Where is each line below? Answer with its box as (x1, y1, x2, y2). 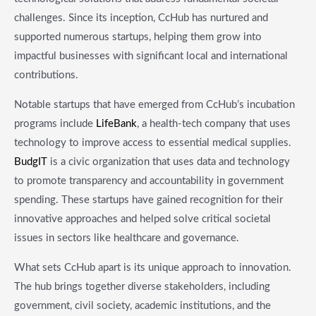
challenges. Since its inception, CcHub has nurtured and (14, 12, 268, 23)
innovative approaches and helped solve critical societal (14, 213, 271, 224)
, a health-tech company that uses (137, 118, 291, 129)
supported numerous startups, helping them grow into (14, 31, 262, 42)
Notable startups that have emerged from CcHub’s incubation (14, 99, 295, 110)
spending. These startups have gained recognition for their (14, 194, 283, 205)
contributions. (14, 69, 78, 80)
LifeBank (96, 118, 137, 129)
